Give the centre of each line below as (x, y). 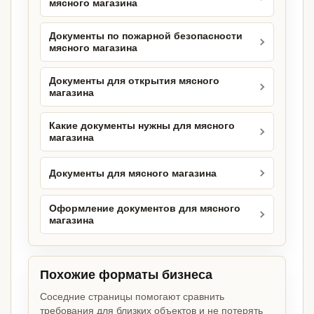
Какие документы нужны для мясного (142, 126)
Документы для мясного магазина (133, 173)
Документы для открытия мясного (134, 81)
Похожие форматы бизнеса (126, 275)
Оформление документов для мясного (145, 209)
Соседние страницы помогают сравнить (132, 297)
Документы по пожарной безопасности (146, 36)
